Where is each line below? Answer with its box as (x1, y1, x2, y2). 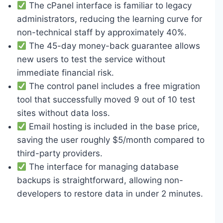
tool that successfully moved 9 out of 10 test (17, 95, 195, 105)
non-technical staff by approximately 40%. (17, 27, 187, 37)
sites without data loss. (17, 108, 110, 118)
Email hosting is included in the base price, (26, 121, 200, 131)
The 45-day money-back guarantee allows (26, 41, 201, 51)
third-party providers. (17, 148, 103, 158)
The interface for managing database (26, 162, 179, 172)
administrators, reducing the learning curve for (17, 14, 202, 24)
